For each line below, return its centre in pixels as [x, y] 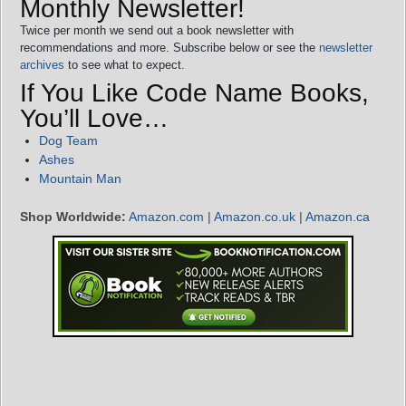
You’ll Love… [94, 118]
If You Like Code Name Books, [194, 92]
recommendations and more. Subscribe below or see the [169, 47]
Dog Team [68, 140]
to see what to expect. [125, 64]
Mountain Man [80, 178]
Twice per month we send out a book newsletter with [157, 30]
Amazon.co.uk [255, 216]
